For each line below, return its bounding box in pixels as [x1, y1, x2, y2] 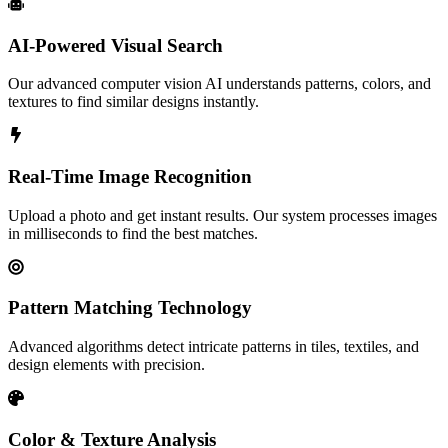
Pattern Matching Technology [8, 297, 252, 319]
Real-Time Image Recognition [8, 165, 252, 187]
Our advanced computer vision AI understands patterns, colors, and [8, 75, 431, 93]
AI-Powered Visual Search [8, 34, 223, 56]
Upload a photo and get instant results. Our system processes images [8, 206, 437, 224]
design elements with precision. [8, 356, 205, 374]
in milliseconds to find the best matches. [8, 224, 258, 242]
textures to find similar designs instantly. [8, 93, 259, 111]
